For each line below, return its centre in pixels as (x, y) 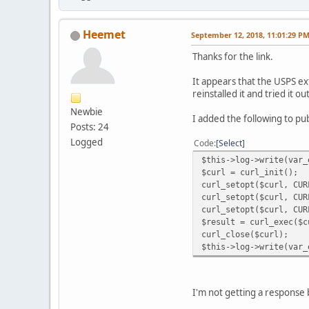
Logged (87, 142)
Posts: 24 (90, 127)
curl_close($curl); (245, 235)
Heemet (104, 35)
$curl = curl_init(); (250, 172)
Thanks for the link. (234, 57)
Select (230, 143)
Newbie (87, 112)
